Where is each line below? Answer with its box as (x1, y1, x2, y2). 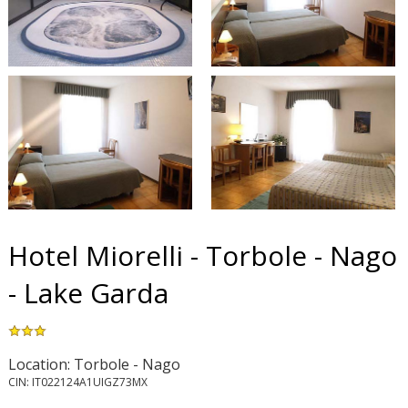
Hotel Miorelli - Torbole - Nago (7, 236, 397, 274)
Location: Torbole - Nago (7, 353, 180, 374)
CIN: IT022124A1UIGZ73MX (7, 373, 148, 390)
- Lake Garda (7, 273, 168, 311)
